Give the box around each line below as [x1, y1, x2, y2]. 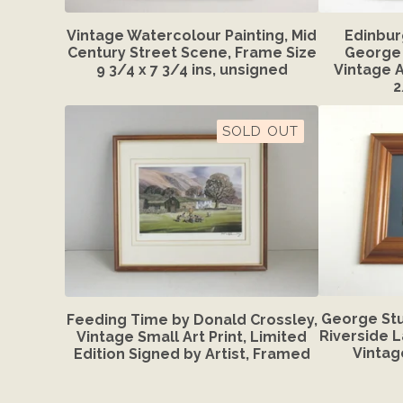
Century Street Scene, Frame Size [67, 44, 317, 62]
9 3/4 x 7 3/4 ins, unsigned [95, 61, 288, 79]
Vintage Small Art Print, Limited [76, 327, 307, 345]
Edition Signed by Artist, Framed [73, 345, 310, 363]
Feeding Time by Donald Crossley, [66, 310, 318, 328]
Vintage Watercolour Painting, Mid [67, 27, 317, 45]
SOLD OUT [222, 123, 299, 139]
